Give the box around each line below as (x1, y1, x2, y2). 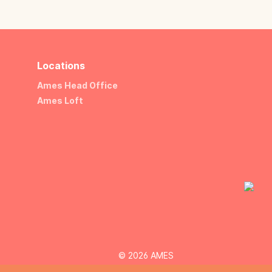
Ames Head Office (37, 80, 118, 90)
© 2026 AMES (118, 250, 174, 260)
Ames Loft (37, 95, 83, 106)
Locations (37, 59, 85, 72)
